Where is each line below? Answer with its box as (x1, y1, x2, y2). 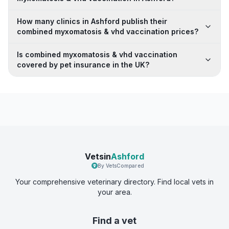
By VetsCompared (98, 163, 144, 169)
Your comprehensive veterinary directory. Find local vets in (15, 177, 214, 186)
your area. (97, 188, 132, 196)
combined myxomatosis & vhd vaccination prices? (17, 27, 198, 36)
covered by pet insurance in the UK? (17, 60, 149, 69)
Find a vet (93, 215, 136, 226)
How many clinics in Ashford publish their (17, 17, 167, 26)
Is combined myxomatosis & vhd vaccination (17, 50, 177, 59)
